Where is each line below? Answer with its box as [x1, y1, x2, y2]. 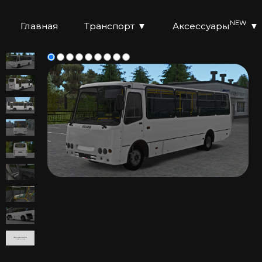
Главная [20, 20, 58, 32]
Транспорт [84, 20, 135, 32]
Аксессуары [173, 20, 230, 32]
